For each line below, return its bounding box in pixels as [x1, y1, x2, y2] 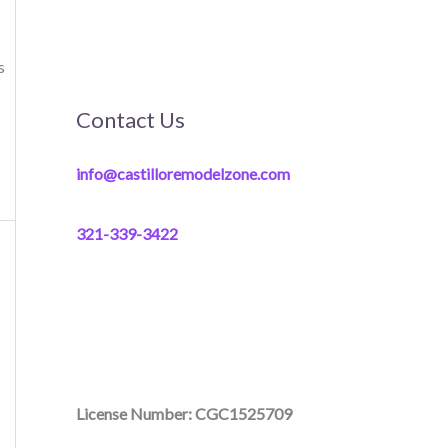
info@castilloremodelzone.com [76, 163, 290, 183]
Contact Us [76, 105, 185, 133]
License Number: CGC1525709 [76, 403, 292, 423]
